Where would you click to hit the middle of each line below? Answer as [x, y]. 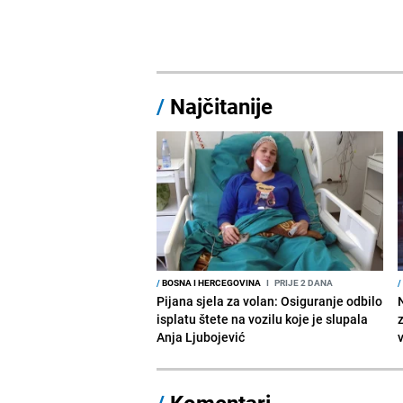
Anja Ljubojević [201, 336]
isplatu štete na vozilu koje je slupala [263, 318]
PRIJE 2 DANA [303, 282]
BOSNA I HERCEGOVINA [211, 282]
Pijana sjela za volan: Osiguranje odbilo [270, 300]
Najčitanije [222, 106]
